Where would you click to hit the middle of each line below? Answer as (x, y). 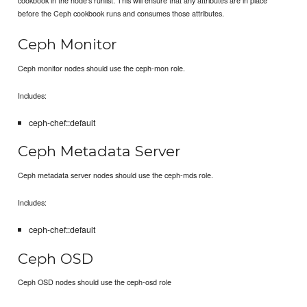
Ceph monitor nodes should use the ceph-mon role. (102, 67)
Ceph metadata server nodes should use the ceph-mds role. (116, 174)
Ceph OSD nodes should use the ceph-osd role (95, 282)
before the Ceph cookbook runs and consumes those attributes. (121, 13)
